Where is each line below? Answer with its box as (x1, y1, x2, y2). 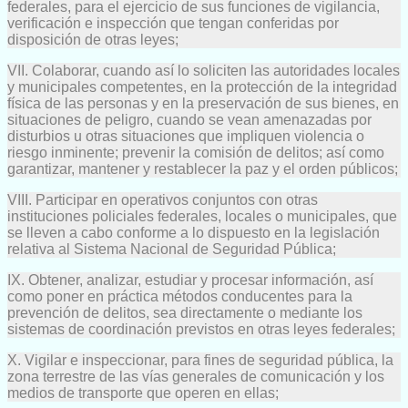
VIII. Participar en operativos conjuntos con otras (7, 191, 318, 208)
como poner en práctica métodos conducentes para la (7, 288, 352, 304)
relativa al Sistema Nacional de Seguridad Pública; (7, 240, 336, 257)
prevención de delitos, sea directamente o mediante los (7, 304, 362, 321)
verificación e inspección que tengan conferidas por (7, 15, 339, 31)
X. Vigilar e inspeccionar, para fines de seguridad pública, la (7, 352, 393, 368)
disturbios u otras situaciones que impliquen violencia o (7, 127, 364, 144)
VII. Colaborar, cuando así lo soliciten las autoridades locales (7, 62, 400, 78)
